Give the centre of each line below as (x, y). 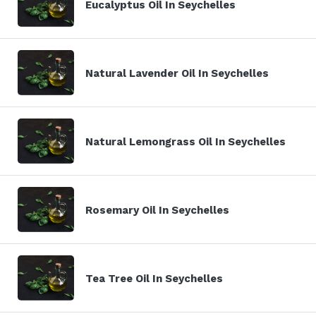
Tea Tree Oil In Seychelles (154, 278)
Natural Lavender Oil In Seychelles (177, 73)
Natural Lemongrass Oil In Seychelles (186, 141)
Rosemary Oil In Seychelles (157, 210)
